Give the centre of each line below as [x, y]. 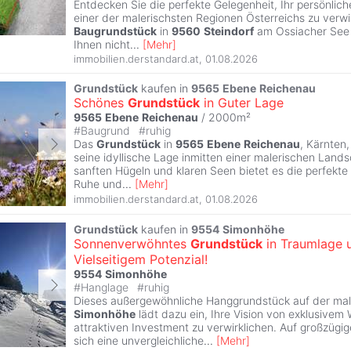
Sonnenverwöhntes [132, 244]
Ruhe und [98, 184]
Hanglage [106, 288]
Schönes [101, 103]
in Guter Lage [242, 103]
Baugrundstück [115, 31]
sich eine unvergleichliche [139, 341]
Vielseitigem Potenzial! [141, 260]
